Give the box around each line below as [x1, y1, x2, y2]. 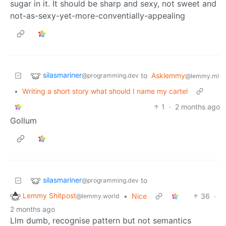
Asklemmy [151, 71, 185, 80]
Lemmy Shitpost [23, 191, 76, 200]
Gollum [10, 116, 37, 126]
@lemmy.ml [185, 72, 219, 80]
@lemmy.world [76, 192, 120, 200]
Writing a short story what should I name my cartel [22, 87, 188, 96]
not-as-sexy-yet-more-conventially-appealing [10, 11, 185, 21]
